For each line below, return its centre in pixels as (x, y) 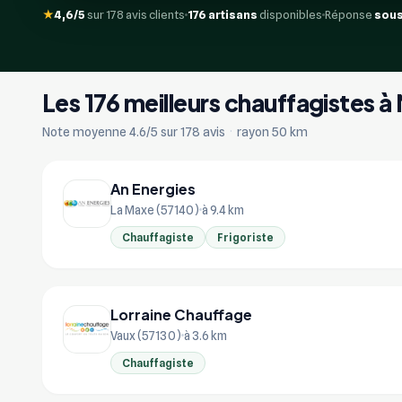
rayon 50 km (271, 131)
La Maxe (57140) (155, 210)
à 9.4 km (223, 210)
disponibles (290, 14)
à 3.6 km (205, 335)
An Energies (153, 188)
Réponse (350, 14)
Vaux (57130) (146, 335)
